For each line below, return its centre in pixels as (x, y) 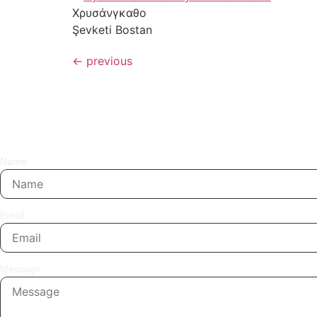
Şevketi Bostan (112, 29)
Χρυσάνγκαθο (109, 12)
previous (108, 60)
